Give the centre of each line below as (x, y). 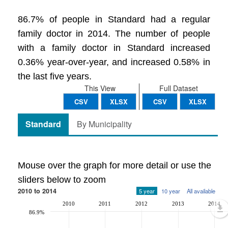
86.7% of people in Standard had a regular (114, 19)
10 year (171, 191)
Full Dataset (179, 88)
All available (201, 191)
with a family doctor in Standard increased (114, 48)
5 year (147, 191)
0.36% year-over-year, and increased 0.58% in (114, 62)
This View (100, 88)
